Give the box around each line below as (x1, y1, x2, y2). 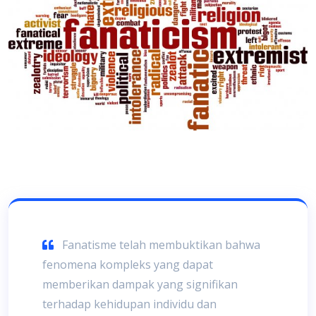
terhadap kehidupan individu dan (42, 296, 217, 312)
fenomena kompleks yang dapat (42, 257, 213, 273)
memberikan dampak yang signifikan (42, 276, 238, 293)
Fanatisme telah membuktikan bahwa (59, 237, 263, 253)
